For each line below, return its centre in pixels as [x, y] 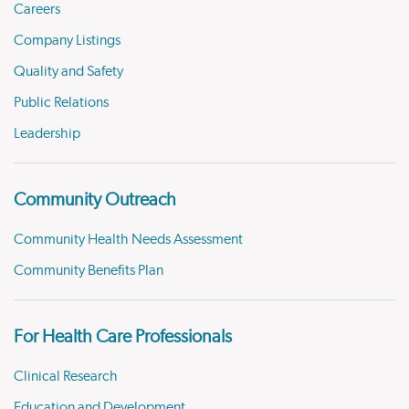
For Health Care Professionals [123, 337]
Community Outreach [95, 200]
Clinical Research [66, 377]
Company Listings [67, 41]
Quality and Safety [68, 72]
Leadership [47, 134]
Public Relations [61, 103]
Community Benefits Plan [89, 271]
